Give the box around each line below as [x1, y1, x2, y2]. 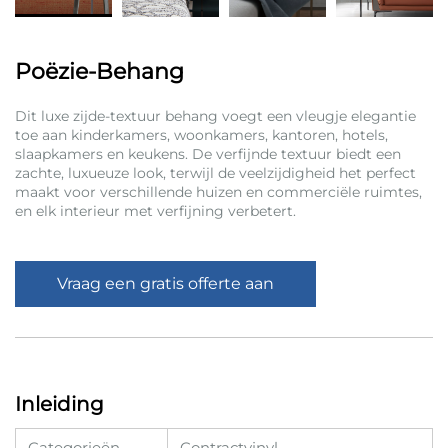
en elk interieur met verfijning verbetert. [15, 201, 296, 220]
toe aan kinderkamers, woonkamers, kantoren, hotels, [15, 125, 388, 144]
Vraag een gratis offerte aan [57, 273, 274, 293]
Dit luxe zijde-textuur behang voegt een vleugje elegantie [15, 106, 416, 125]
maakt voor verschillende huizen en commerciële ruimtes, [15, 182, 422, 201]
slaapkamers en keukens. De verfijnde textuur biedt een [15, 144, 401, 163]
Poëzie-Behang [15, 57, 184, 85]
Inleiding [15, 391, 104, 416]
